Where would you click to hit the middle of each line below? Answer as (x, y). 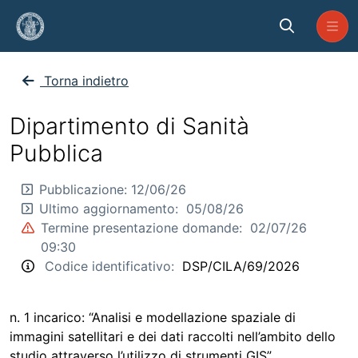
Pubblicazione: (85, 189)
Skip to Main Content (70, 15)
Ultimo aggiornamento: (113, 209)
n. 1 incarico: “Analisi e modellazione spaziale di (153, 317)
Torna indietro (86, 81)
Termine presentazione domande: (143, 228)
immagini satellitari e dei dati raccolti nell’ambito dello (173, 336)
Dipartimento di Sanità (129, 126)
